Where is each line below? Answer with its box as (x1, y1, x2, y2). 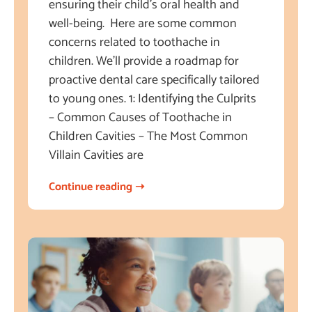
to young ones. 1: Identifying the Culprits (49, 88, 256, 109)
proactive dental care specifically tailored (49, 70, 260, 91)
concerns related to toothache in (49, 32, 220, 53)
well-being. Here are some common (49, 13, 237, 34)
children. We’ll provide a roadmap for (49, 51, 239, 72)
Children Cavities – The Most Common (49, 126, 248, 147)
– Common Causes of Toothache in (49, 107, 232, 128)
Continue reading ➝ (49, 178, 144, 196)
